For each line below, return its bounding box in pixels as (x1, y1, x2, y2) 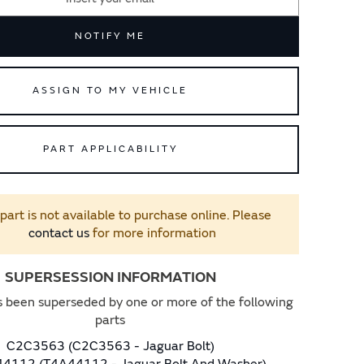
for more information (89, 225, 216, 241)
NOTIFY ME (75, 30, 145, 42)
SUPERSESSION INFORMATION (4, 268, 216, 287)
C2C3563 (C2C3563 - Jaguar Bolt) (6, 338, 214, 354)
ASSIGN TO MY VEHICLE (32, 84, 188, 97)
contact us (28, 225, 89, 241)
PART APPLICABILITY (42, 143, 178, 155)
